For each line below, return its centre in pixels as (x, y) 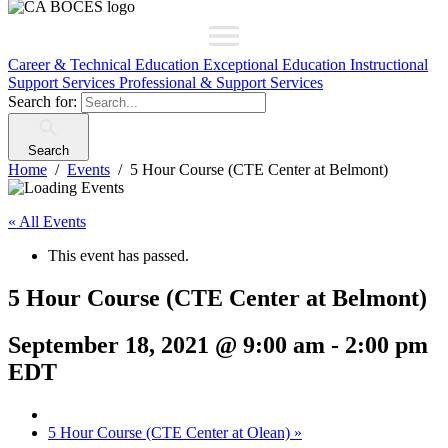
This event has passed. (118, 255)
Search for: (42, 101)
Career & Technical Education (105, 64)
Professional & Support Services (221, 82)
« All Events (47, 221)
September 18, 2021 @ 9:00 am (166, 344)
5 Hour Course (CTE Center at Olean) (171, 432)
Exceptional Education (276, 64)
